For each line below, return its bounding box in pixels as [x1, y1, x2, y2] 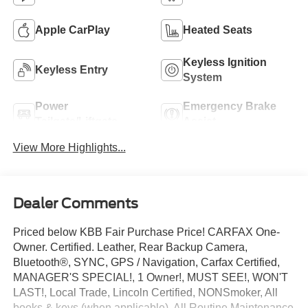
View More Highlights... [12, 141, 126, 153]
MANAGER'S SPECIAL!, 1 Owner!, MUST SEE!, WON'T [12, 272, 288, 284]
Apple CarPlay [34, 23, 110, 36]
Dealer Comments [12, 195, 138, 212]
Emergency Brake [183, 100, 276, 112]
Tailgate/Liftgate [34, 115, 118, 127]
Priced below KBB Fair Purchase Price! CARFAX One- [12, 226, 280, 239]
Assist [183, 115, 216, 127]
